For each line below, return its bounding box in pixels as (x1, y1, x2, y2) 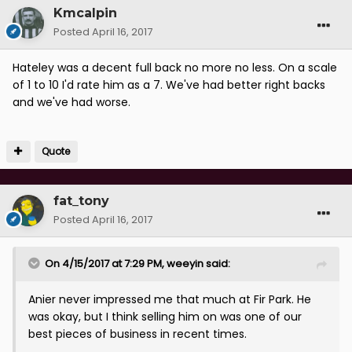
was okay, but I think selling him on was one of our (28, 309, 302, 325)
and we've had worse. (13, 94, 130, 111)
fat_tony (53, 193, 109, 209)
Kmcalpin (53, 5, 117, 21)
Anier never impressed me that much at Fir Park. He (28, 291, 311, 308)
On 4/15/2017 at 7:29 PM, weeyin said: (45, 256, 230, 272)
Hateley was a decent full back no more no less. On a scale (13, 60, 337, 76)
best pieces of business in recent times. (28, 326, 247, 343)
